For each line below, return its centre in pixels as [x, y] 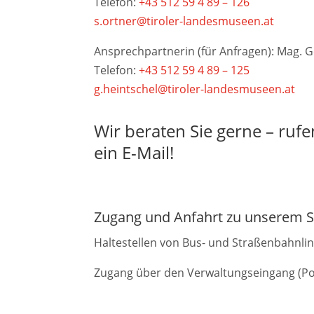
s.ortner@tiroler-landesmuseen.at [184, 21]
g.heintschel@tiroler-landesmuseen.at [195, 89]
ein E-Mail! [134, 152]
